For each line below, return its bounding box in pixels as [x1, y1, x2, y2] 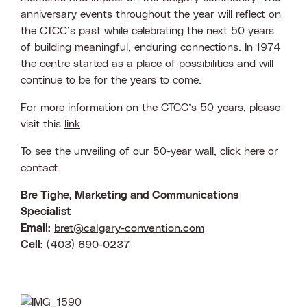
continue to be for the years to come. [21, 74, 208, 86]
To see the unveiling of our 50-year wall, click [21, 145, 244, 157]
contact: [21, 162, 60, 173]
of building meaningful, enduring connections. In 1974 [21, 41, 281, 53]
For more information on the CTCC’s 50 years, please [21, 101, 280, 113]
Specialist [21, 206, 71, 217]
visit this [21, 118, 64, 130]
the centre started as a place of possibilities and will [21, 58, 273, 69]
